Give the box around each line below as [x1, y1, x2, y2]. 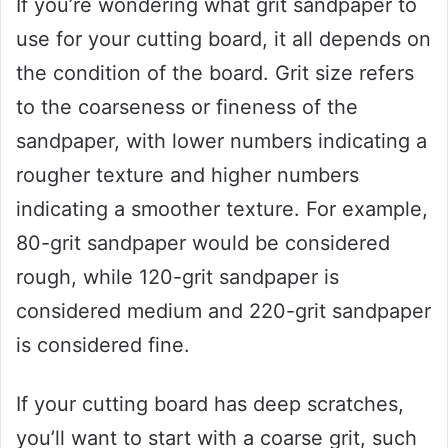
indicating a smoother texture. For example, [16, 197, 428, 222]
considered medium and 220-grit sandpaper [16, 299, 431, 324]
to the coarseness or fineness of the [16, 95, 358, 120]
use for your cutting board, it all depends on [16, 27, 431, 52]
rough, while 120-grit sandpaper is [16, 265, 339, 290]
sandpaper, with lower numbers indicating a [16, 129, 427, 154]
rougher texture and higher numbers [16, 163, 359, 188]
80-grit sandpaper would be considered [16, 231, 390, 256]
